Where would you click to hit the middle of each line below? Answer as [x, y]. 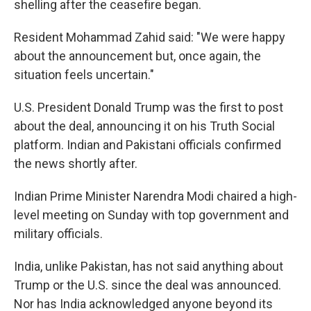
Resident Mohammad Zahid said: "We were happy [150, 37]
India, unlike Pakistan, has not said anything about [149, 266]
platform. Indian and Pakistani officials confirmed [148, 145]
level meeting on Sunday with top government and [151, 215]
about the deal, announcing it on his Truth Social [144, 126]
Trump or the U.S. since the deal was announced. [148, 285]
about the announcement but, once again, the [137, 56]
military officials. [58, 234]
